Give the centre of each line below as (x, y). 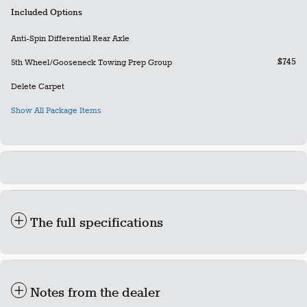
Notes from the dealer (95, 294)
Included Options (47, 13)
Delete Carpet (38, 87)
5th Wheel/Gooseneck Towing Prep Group (91, 63)
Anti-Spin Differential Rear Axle (70, 39)
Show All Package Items (56, 111)
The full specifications (97, 224)
